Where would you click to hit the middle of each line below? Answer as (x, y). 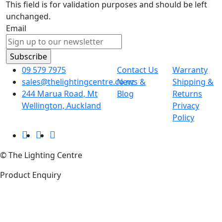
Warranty (190, 70)
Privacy (186, 105)
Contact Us (138, 70)
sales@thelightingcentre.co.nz (78, 82)
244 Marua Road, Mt (60, 93)
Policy (183, 117)
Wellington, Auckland (61, 105)
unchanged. (28, 16)
